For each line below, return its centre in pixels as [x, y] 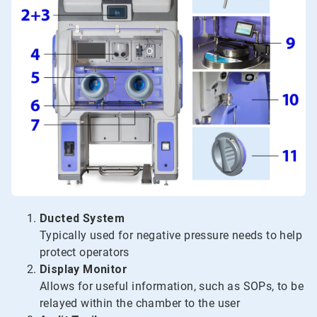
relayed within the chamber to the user [140, 304]
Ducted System [82, 219]
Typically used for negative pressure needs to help [171, 236]
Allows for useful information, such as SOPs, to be [172, 287]
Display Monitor [83, 270]
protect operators [85, 253]
